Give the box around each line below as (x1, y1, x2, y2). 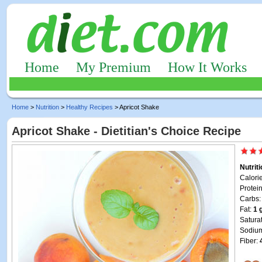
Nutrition (36, 104, 59, 111)
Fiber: (240, 237, 260, 245)
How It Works (168, 60, 247, 75)
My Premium (76, 60, 151, 75)
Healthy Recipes (66, 104, 113, 111)
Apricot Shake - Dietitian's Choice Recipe (12, 125, 241, 137)
